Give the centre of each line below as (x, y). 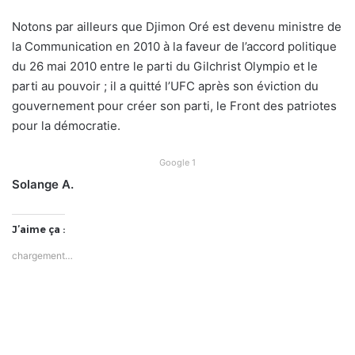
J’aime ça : (38, 229)
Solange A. (43, 184)
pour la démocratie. (66, 125)
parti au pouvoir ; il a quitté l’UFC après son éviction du (165, 86)
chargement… (42, 255)
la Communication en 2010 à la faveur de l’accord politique (174, 46)
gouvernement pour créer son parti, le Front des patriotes (174, 105)
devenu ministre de (286, 26)
